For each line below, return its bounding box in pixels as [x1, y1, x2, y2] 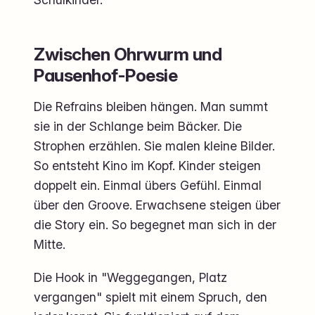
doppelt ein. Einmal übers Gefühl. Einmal [34, 178, 262, 193]
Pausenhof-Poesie [34, 65, 178, 86]
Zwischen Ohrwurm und [34, 44, 222, 65]
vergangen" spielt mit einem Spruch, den [34, 290, 267, 305]
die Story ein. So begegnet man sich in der [34, 217, 276, 233]
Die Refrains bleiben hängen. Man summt [34, 99, 268, 115]
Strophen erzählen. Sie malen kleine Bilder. [34, 139, 275, 154]
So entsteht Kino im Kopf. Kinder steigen [34, 158, 261, 174]
